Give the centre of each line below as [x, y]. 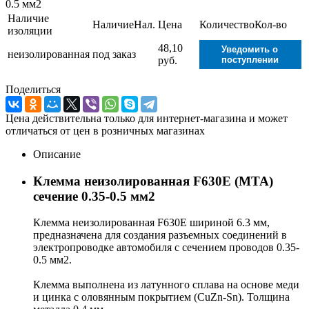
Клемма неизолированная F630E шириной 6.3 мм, [151, 223]
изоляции [30, 30]
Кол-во [271, 24]
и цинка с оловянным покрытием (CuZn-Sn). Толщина [161, 297]
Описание [57, 154]
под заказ [114, 54]
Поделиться [33, 89]
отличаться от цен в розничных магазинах [105, 130]
